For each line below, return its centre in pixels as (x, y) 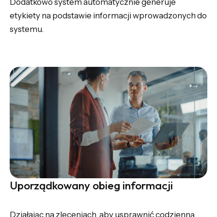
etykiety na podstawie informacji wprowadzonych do (108, 16)
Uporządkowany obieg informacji (91, 185)
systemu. (27, 29)
